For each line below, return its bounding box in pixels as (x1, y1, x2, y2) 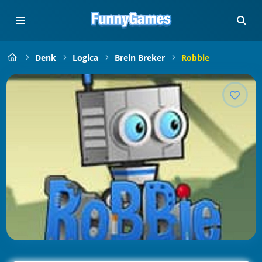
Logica (72, 51, 98, 63)
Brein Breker (114, 51, 165, 63)
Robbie (181, 51, 209, 63)
